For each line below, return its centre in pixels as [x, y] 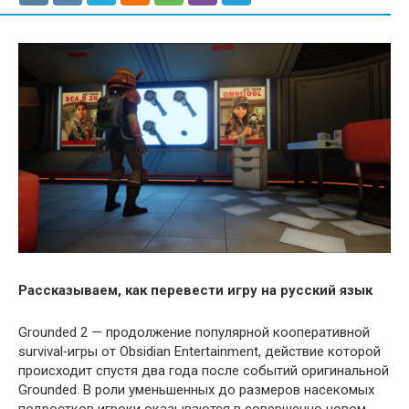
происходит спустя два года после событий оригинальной [204, 370]
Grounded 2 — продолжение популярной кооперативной [194, 332]
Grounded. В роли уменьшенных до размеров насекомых [196, 389]
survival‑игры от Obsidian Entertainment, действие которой [199, 351]
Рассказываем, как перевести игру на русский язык [195, 290]
